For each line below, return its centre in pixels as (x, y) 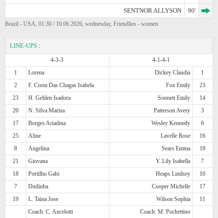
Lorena (36, 72)
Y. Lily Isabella (173, 161)
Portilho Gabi (44, 173)
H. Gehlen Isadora (50, 98)
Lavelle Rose (175, 136)
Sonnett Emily (174, 98)
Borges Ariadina (47, 123)
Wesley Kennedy (171, 123)
